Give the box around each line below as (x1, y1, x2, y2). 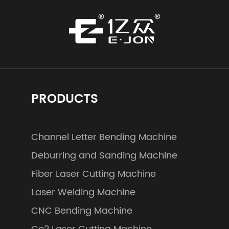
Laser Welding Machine (31, 185, 136, 200)
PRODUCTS (31, 88, 99, 109)
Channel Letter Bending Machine (31, 129, 177, 145)
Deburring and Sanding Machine (31, 148, 178, 163)
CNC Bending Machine (31, 203, 133, 218)
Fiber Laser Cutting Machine (31, 166, 156, 181)
